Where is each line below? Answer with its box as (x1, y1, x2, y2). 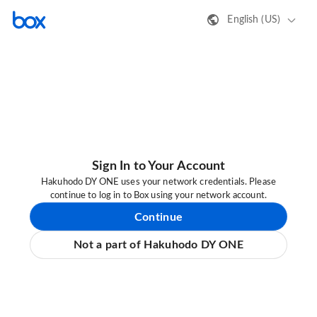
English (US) (227, 14, 280, 25)
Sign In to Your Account (91, 160, 226, 173)
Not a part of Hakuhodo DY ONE (74, 239, 243, 251)
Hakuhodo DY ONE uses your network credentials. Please (41, 178, 276, 188)
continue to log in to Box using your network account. (50, 191, 267, 201)
